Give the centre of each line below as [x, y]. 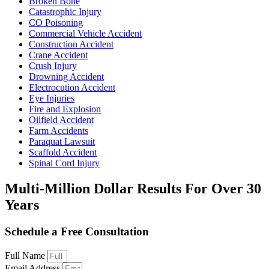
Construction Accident [71, 44]
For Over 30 [223, 188]
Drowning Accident [66, 77]
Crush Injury [53, 66]
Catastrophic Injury [65, 12]
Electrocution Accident [72, 88]
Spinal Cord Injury [64, 163]
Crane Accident [58, 55]
